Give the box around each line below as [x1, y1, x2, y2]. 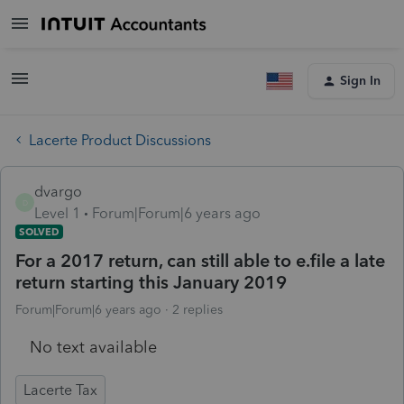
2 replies [172, 301, 223, 317]
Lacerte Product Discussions [29, 131, 211, 149]
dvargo [34, 182, 82, 200]
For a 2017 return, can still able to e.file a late [15, 249, 385, 271]
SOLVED [19, 225, 60, 238]
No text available [30, 336, 157, 357]
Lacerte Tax [23, 381, 97, 399]
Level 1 [34, 204, 80, 222]
